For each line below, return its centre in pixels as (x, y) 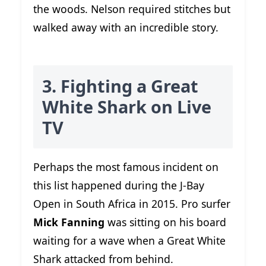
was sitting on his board (165, 222)
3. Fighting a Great (120, 86)
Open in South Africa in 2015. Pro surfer (132, 203)
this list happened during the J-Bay (119, 185)
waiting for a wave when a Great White (129, 240)
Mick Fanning (69, 222)
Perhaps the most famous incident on (126, 167)
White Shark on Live (127, 107)
